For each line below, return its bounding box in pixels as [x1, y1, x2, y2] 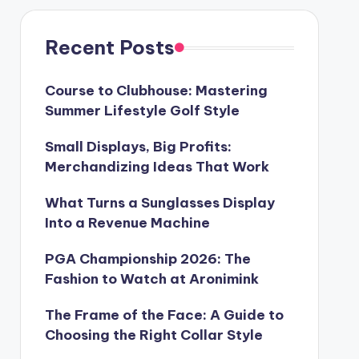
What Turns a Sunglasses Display [44, 194, 275, 212]
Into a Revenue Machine [44, 214, 210, 232]
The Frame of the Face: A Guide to [44, 306, 284, 324]
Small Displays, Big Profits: [44, 138, 232, 155]
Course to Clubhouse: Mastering [44, 82, 268, 99]
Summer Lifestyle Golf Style [44, 102, 240, 119]
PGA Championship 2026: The [44, 250, 251, 268]
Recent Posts [44, 35, 175, 59]
